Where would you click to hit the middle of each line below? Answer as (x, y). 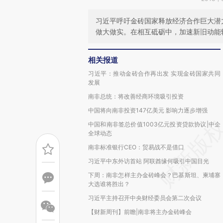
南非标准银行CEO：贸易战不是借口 (136, 147)
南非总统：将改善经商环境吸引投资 (136, 96)
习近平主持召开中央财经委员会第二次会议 (145, 198)
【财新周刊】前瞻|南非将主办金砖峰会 (140, 212)
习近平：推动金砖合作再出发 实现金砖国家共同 (154, 73)
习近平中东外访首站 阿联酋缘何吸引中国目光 (149, 161)
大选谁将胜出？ (109, 184)
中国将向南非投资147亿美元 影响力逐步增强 (148, 110)
